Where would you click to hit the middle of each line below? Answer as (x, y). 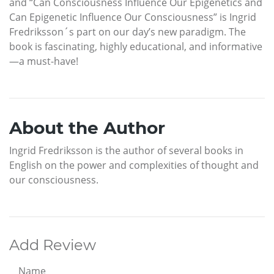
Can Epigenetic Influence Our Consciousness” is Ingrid (133, 17)
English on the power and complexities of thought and (134, 165)
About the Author (87, 128)
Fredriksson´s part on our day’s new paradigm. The (128, 31)
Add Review (53, 245)
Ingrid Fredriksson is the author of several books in (126, 150)
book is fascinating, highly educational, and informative (136, 46)
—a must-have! (44, 61)
